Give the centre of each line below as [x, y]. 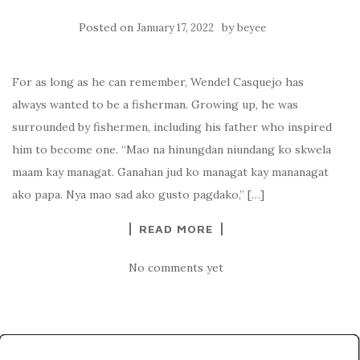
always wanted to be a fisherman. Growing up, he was [155, 104]
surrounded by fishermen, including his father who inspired [172, 127]
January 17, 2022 [175, 27]
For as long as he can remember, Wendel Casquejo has [158, 82]
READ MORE [176, 228]
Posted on [107, 27]
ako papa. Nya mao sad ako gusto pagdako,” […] [138, 194]
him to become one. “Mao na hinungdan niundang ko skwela [172, 149]
